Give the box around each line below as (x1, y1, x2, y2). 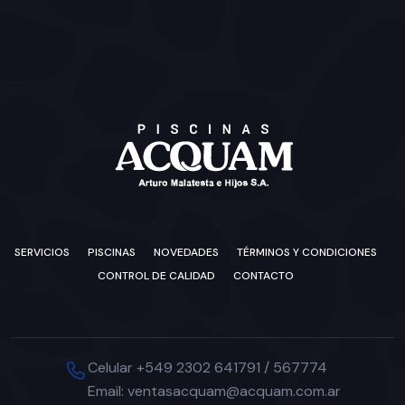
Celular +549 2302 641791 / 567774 (87, 357, 327, 377)
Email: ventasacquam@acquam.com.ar (87, 381, 341, 400)
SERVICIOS (14, 244, 70, 259)
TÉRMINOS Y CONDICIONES (236, 244, 377, 259)
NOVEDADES (153, 244, 219, 259)
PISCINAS (87, 244, 136, 259)
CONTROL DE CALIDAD (97, 268, 215, 283)
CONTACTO (232, 268, 294, 283)
